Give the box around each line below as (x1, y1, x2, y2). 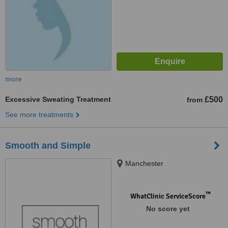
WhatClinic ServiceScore (130, 192, 206, 201)
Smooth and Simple (5, 140, 91, 151)
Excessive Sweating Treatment (5, 95, 111, 103)
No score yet (146, 205, 190, 213)
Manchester (125, 159, 163, 167)
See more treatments (5, 110, 73, 119)
